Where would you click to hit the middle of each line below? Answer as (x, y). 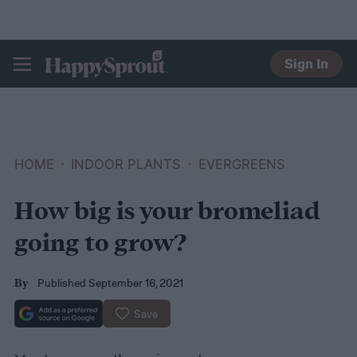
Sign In (307, 64)
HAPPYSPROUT (110, 85)
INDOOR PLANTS (126, 164)
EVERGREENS (241, 164)
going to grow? (100, 245)
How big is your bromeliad (167, 213)
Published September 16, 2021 (111, 283)
